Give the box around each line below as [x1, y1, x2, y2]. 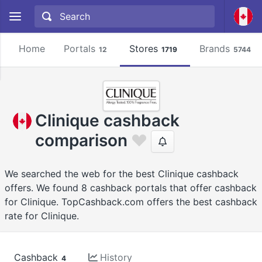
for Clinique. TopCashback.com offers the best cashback [5, 196, 257, 208]
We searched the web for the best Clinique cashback [5, 168, 239, 180]
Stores [129, 43, 158, 54]
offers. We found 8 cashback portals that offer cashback [5, 182, 257, 194]
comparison [35, 130, 127, 150]
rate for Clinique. [5, 210, 79, 222]
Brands [199, 43, 230, 54]
